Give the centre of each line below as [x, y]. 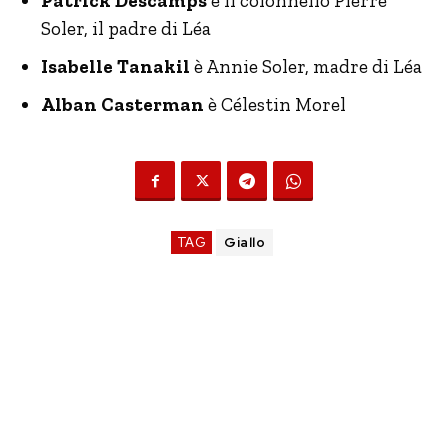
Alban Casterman [122, 104]
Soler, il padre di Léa [126, 28]
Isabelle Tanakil [115, 66]
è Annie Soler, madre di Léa [306, 66]
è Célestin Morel [275, 104]
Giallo [245, 242]
